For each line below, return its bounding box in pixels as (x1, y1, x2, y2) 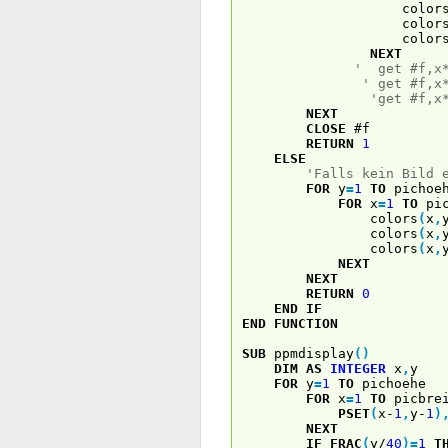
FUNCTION (274, 315, 338, 331)
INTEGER (330, 360, 386, 376)
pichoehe (354, 375, 426, 391)
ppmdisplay (266, 345, 354, 361)
